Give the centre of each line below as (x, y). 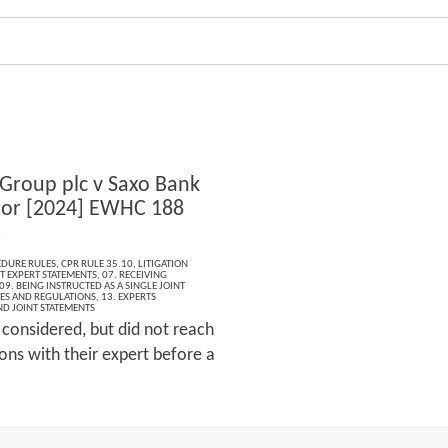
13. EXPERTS (128, 297)
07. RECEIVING (134, 275)
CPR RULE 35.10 (96, 264)
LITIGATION (162, 264)
